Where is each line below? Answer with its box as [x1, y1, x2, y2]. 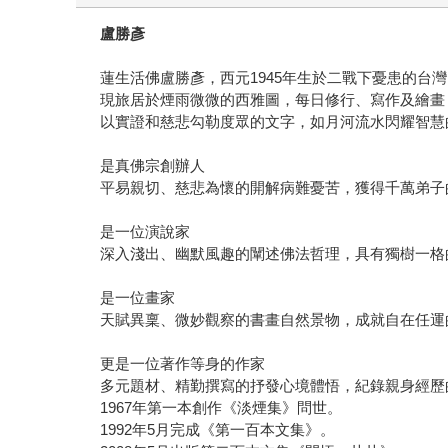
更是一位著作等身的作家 [100, 355, 266, 373]
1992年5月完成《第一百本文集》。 [100, 421, 336, 439]
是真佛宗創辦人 [100, 157, 206, 175]
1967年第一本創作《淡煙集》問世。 [100, 399, 343, 417]
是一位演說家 [100, 223, 191, 241]
